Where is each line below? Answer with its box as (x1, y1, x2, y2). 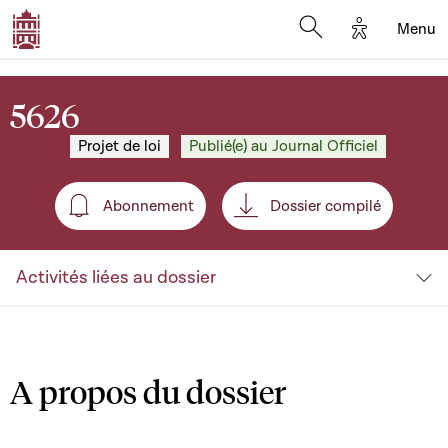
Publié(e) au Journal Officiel (189, 136, 378, 156)
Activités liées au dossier (16, 266, 216, 289)
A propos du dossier (10, 371, 286, 412)
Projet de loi (78, 136, 161, 156)
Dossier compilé (270, 196, 381, 216)
